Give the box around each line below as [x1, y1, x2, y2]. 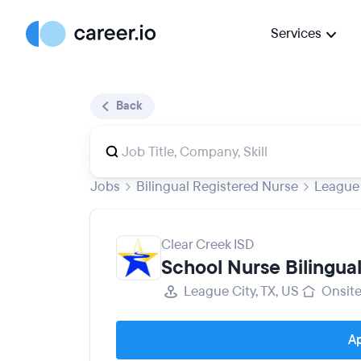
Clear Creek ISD [161, 235, 254, 254]
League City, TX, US [184, 282, 299, 301]
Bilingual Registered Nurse [136, 177, 298, 196]
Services [271, 24, 322, 43]
